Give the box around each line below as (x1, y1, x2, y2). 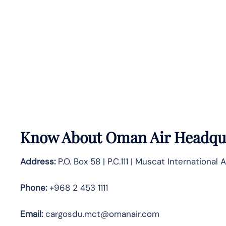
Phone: (20, 182, 47, 193)
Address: (20, 155, 55, 167)
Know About (20, 127, 105, 147)
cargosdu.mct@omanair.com (43, 208, 159, 219)
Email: (20, 208, 43, 219)
